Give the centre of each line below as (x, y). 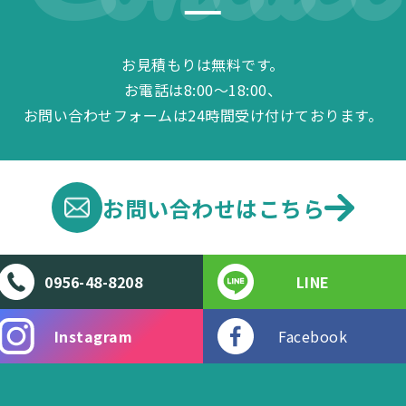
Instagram (93, 337)
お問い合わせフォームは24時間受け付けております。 (203, 115)
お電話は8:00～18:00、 (203, 89)
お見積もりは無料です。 (203, 64)
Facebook (313, 337)
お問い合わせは (180, 208)
